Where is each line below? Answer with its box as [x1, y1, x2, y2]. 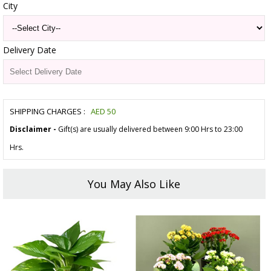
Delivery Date [3, 44, 56, 56]
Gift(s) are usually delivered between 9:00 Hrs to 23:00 [56, 124, 243, 135]
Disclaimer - [10, 124, 56, 135]
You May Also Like [88, 177, 181, 192]
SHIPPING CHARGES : [10, 106, 85, 117]
